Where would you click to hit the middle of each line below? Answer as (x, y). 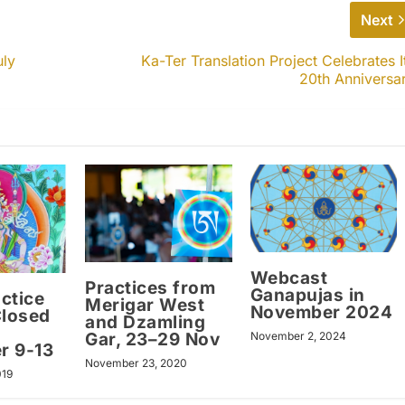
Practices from (151, 288)
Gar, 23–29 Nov (153, 340)
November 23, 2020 (137, 363)
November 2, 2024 (298, 336)
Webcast (289, 278)
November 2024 (321, 313)
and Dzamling (146, 323)
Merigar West (145, 306)
